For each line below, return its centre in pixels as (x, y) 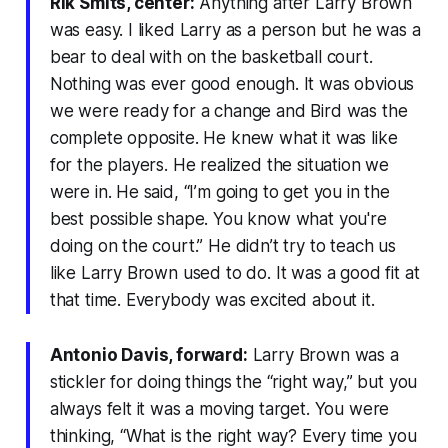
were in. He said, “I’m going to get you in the (219, 191)
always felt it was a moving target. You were (219, 408)
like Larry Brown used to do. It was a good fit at (234, 272)
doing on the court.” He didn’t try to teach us (222, 245)
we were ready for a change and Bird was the (228, 110)
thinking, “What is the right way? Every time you (233, 435)
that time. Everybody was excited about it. (212, 299)
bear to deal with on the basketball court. (211, 56)
